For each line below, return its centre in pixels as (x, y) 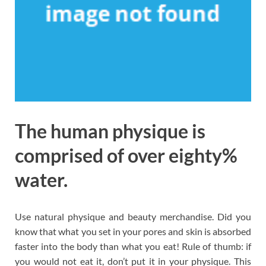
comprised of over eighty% (126, 155)
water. (41, 179)
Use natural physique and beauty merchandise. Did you (133, 216)
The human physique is (110, 131)
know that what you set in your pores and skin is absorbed (133, 231)
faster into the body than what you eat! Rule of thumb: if (133, 246)
